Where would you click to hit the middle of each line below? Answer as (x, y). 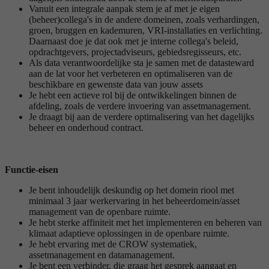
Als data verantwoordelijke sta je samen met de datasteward (141, 62)
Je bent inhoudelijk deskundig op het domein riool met (131, 190)
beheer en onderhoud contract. (86, 127)
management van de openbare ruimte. (100, 211)
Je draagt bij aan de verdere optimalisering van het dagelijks (141, 116)
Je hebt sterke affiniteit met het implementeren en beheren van (145, 222)
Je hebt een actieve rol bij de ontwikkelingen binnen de (133, 95)
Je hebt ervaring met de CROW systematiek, (113, 244)
